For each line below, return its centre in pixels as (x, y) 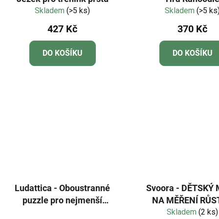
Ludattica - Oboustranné (63, 188)
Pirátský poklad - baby (63, 212)
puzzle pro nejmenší (63, 200)
